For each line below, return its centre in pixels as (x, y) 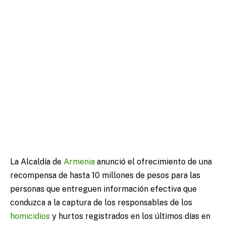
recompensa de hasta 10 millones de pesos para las (105, 176)
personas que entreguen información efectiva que (103, 189)
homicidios (30, 216)
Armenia (79, 162)
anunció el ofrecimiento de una (153, 162)
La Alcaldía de (37, 162)
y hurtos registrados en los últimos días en (130, 216)
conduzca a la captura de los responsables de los (101, 203)
